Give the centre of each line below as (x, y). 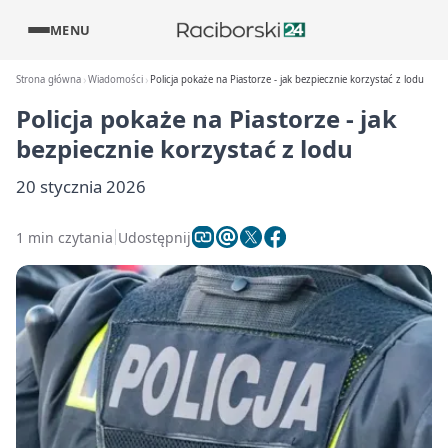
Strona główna (48, 79)
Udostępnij (154, 237)
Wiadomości (116, 79)
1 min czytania (64, 237)
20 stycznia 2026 (81, 186)
